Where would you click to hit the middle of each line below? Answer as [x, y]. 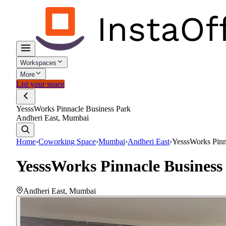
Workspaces [38, 63]
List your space [40, 84]
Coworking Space [67, 142]
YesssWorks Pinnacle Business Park [73, 109]
